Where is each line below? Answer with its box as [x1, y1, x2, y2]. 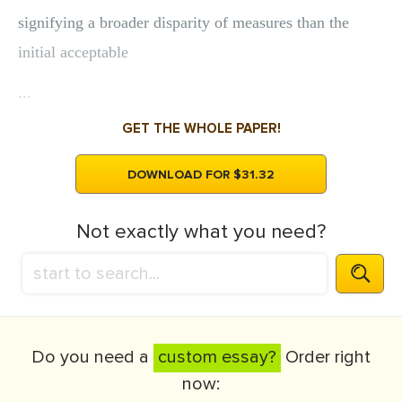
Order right [281, 346, 371, 368]
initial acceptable [18, 43, 128, 61]
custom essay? [158, 346, 276, 368]
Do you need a [31, 346, 153, 368]
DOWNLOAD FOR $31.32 [127, 167, 275, 182]
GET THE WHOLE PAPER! [121, 120, 281, 136]
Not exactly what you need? [76, 220, 326, 244]
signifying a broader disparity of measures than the [18, 13, 349, 31]
